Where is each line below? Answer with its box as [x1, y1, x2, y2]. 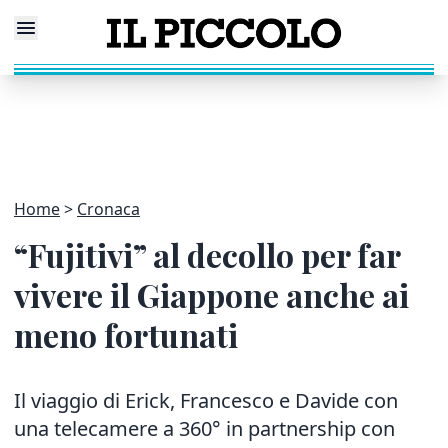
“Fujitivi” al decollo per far [14, 233, 400, 276]
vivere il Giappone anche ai [14, 273, 409, 316]
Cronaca [77, 198, 140, 220]
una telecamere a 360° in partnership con [14, 415, 395, 442]
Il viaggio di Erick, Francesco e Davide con [14, 387, 398, 414]
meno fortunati [14, 313, 238, 356]
